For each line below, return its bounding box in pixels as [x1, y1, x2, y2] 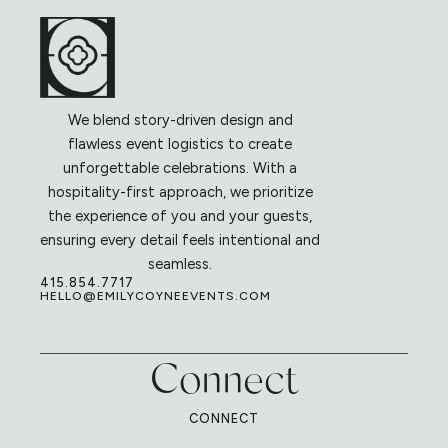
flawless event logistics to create [68, 135, 292, 154]
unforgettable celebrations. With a [63, 159, 297, 178]
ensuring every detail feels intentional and [40, 231, 320, 250]
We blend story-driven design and [67, 111, 293, 130]
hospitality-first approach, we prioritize [47, 183, 313, 202]
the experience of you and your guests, [48, 207, 312, 226]
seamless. [148, 255, 212, 274]
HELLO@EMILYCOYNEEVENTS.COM [40, 289, 271, 304]
